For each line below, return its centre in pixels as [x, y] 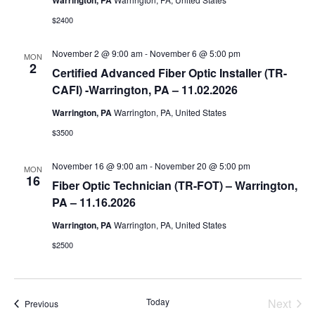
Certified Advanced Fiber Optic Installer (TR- [169, 73]
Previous [41, 303]
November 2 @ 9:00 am [97, 53]
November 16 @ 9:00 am [99, 166]
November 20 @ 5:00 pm [202, 166]
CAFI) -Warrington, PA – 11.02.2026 [144, 90]
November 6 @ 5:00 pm [195, 53]
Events [70, 303]
